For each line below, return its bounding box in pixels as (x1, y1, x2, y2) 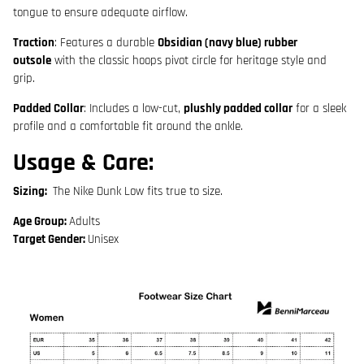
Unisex (88, 232, 119, 248)
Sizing (13, 184, 45, 200)
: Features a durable (54, 34, 154, 50)
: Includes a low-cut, (84, 100, 180, 116)
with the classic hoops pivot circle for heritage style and (54, 52, 327, 68)
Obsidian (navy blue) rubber (158, 34, 297, 50)
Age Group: (13, 214, 67, 230)
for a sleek (296, 100, 346, 116)
